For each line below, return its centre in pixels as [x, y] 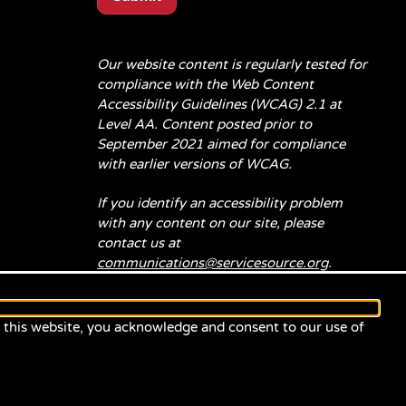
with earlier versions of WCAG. [194, 164]
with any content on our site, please [210, 222]
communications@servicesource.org [213, 262]
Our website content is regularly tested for [232, 64]
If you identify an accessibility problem [220, 203]
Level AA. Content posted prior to [204, 124]
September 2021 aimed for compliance [221, 144]
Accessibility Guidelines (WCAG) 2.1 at [219, 104]
